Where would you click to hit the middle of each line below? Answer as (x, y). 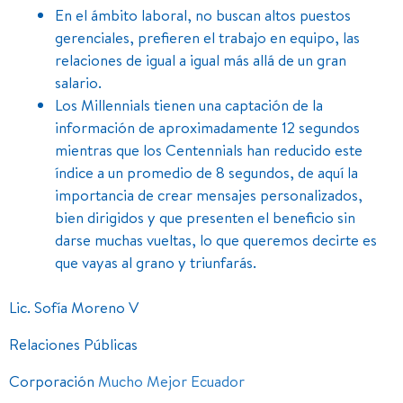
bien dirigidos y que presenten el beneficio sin (205, 217)
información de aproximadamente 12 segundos (207, 127)
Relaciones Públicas (73, 344)
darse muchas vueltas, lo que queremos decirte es (216, 239)
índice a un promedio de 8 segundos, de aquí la (206, 172)
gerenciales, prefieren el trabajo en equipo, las (207, 37)
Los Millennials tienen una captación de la (189, 104)
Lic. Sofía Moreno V (74, 307)
